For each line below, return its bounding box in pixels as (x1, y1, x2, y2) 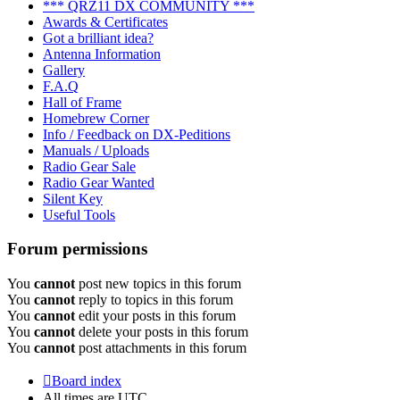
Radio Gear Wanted (43, 174, 154, 190)
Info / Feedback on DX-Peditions (43, 126, 230, 142)
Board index (52, 373, 121, 389)
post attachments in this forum (75, 340, 246, 356)
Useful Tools (43, 206, 115, 222)
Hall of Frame (43, 94, 121, 110)
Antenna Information (43, 46, 161, 62)
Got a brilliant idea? (43, 29, 154, 46)
